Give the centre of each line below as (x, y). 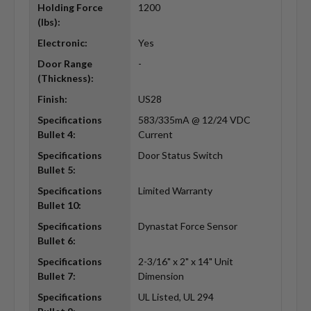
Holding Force (70, 8)
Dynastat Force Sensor (187, 226)
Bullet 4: (56, 135)
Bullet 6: (56, 241)
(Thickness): (65, 78)
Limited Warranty (175, 191)
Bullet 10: (59, 205)
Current (155, 135)
